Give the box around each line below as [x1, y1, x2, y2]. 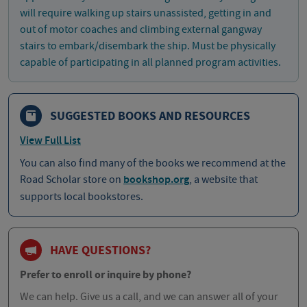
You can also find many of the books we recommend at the [20, 156, 286, 171]
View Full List [20, 134, 81, 149]
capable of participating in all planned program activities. [20, 56, 281, 70]
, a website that [189, 173, 258, 187]
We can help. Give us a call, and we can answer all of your [20, 290, 278, 304]
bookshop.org [123, 173, 189, 188]
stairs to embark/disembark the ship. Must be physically [20, 39, 275, 53]
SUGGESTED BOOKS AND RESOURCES [50, 107, 250, 125]
